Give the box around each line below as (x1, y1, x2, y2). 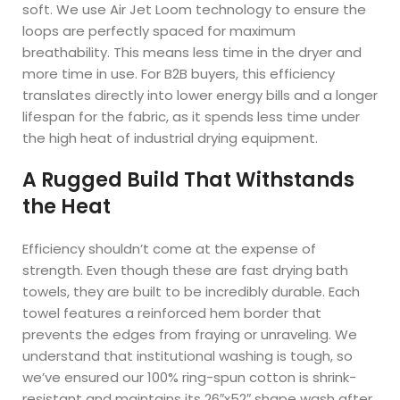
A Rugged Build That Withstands (22, 166, 355, 194)
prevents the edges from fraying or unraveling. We (22, 325, 358, 344)
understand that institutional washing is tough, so (22, 346, 354, 365)
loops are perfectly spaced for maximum (22, 21, 296, 40)
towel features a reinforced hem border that (22, 304, 322, 322)
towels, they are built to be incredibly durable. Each (22, 282, 361, 301)
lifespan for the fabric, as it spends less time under (22, 107, 361, 126)
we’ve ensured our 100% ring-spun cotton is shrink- (22, 368, 357, 387)
